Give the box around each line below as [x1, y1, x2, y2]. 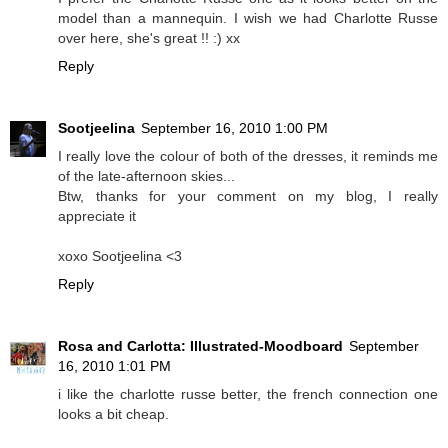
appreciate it [58, 207, 136, 224]
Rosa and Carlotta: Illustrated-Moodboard [58, 337, 343, 354]
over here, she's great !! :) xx [58, 29, 240, 46]
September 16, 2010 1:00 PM [141, 119, 328, 136]
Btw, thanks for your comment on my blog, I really [58, 187, 438, 204]
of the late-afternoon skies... [58, 167, 235, 184]
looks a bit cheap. [58, 405, 169, 422]
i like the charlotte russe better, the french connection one [58, 385, 438, 402]
